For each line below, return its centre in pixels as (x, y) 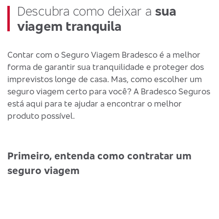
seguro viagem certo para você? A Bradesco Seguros (109, 91)
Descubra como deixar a (86, 11)
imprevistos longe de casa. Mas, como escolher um (105, 79)
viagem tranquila (70, 26)
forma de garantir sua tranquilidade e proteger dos (106, 67)
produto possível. (41, 116)
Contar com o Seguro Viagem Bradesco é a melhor (104, 55)
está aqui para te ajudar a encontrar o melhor (95, 103)
